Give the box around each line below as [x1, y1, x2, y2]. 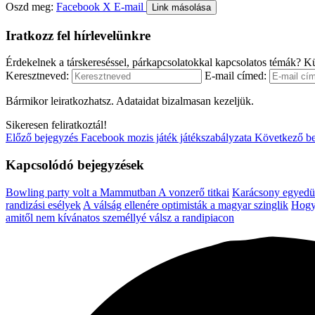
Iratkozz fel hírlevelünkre [6, 27, 150, 43]
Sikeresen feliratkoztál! [6, 119, 107, 131]
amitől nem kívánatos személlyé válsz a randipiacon [6, 211, 234, 224]
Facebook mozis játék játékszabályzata [78, 131, 255, 144]
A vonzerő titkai [158, 186, 229, 198]
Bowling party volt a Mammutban [6, 186, 158, 198]
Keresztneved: [6, 70, 69, 82]
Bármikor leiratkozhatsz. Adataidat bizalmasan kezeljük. [6, 95, 254, 108]
